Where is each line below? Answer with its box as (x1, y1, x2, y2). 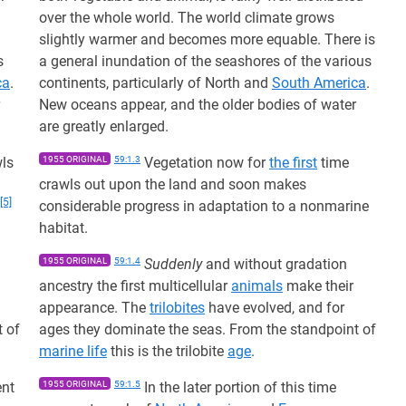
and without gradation (202, 256, 347, 273)
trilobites (150, 299, 205, 316)
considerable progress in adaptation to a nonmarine (39, 198, 369, 215)
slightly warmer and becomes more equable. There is (39, 31, 375, 48)
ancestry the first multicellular (39, 277, 231, 295)
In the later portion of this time (140, 379, 336, 396)
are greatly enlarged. (39, 118, 169, 135)
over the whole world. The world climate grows (39, 9, 334, 26)
